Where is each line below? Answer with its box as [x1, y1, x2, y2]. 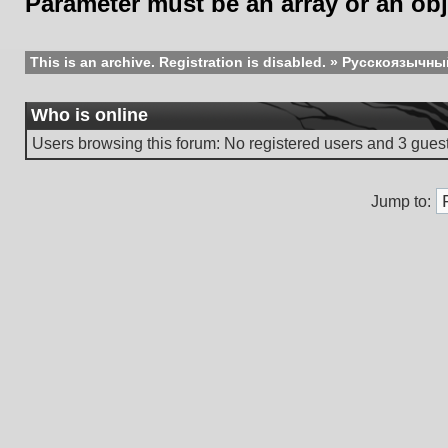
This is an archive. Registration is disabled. [30, 54, 326, 70]
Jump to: [371, 193, 431, 210]
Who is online [31, 105, 148, 125]
